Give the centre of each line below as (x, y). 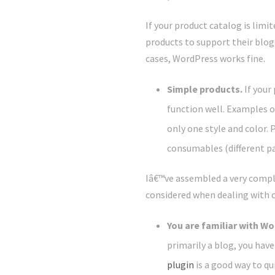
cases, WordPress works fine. (205, 59)
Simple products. (205, 89)
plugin (180, 265)
